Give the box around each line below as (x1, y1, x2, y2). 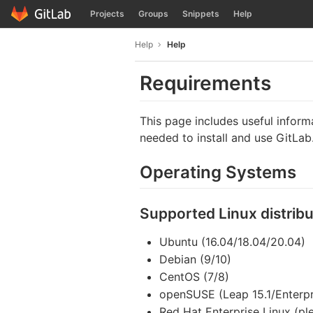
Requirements (140, 71, 271, 95)
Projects (90, 8, 124, 19)
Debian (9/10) (159, 252, 231, 266)
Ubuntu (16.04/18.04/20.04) (159, 234, 305, 249)
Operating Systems (140, 162, 296, 183)
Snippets (182, 8, 219, 19)
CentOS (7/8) (159, 269, 229, 284)
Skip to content (10, 14, 80, 27)
